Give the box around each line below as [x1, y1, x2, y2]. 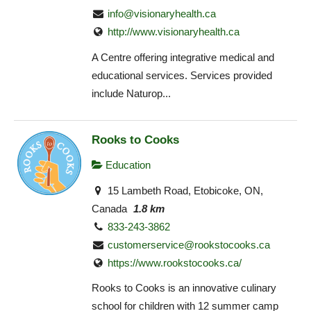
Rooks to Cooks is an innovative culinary [92, 282, 276, 294]
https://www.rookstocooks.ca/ [108, 256, 242, 269]
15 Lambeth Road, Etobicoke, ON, [105, 184, 264, 196]
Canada [92, 202, 127, 215]
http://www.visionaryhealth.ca [108, 26, 240, 38]
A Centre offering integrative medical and [92, 51, 274, 63]
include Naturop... [92, 87, 171, 99]
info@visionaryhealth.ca [108, 8, 217, 20]
